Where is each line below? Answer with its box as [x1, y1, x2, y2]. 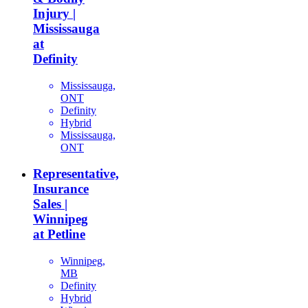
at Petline [33, 227, 85, 242]
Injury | [33, 6, 76, 21]
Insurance [33, 181, 89, 197]
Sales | [33, 197, 67, 212]
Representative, [33, 166, 119, 181]
